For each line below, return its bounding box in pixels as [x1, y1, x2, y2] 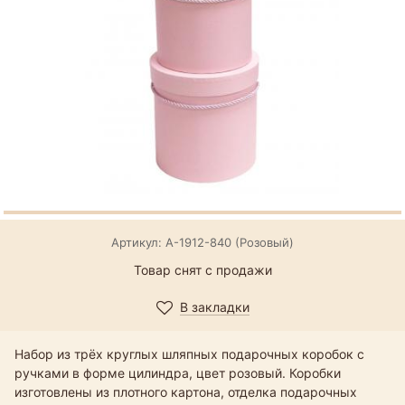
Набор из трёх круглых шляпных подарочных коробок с [14, 345, 364, 362]
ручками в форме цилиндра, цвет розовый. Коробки [14, 364, 341, 381]
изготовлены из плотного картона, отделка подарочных [14, 383, 357, 400]
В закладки [179, 298, 250, 315]
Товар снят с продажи [133, 261, 272, 278]
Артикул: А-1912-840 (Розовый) [111, 234, 294, 250]
